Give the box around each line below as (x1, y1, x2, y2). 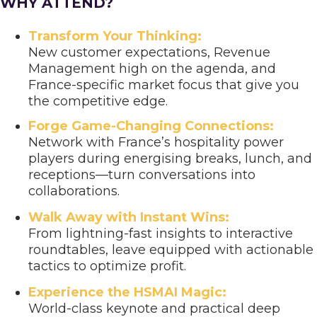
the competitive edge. (28, 93, 168, 109)
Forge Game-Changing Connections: (28, 118, 275, 134)
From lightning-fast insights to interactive (28, 226, 294, 241)
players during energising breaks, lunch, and (28, 151, 313, 166)
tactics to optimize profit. (28, 258, 187, 274)
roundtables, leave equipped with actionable (28, 242, 314, 258)
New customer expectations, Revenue (28, 45, 271, 60)
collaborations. (28, 183, 120, 199)
